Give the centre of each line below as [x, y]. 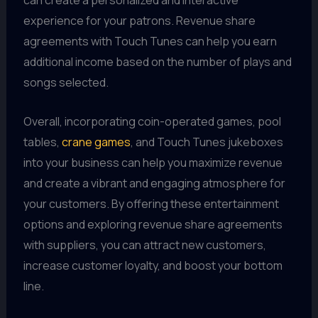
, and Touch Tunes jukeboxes [207, 142]
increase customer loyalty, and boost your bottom [153, 265]
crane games [96, 142]
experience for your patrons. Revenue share [139, 21]
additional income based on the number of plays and [157, 62]
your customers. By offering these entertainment [151, 203]
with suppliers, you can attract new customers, [144, 245]
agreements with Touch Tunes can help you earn [150, 42]
